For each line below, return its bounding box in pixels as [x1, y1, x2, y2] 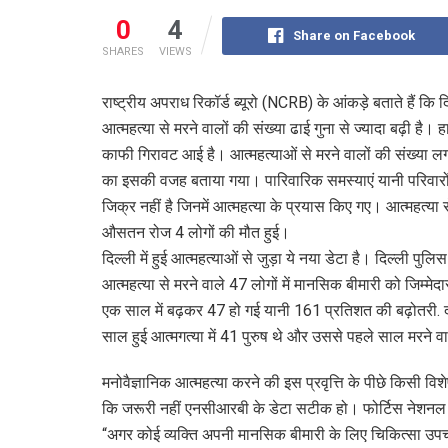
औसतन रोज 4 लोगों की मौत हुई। [102, 222, 290, 242]
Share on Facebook [293, 27, 415, 43]
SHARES [102, 44, 144, 58]
